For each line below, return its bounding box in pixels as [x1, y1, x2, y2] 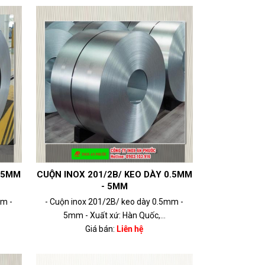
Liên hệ [117, 224, 144, 234]
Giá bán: [85, 224, 115, 234]
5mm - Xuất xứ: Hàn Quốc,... [63, 211, 166, 221]
